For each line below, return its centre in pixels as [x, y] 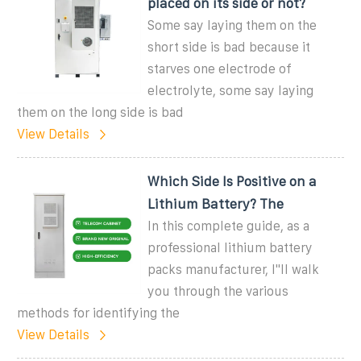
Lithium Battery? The [216, 203]
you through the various [218, 291]
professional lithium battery [230, 247]
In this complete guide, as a [229, 226]
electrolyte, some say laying [231, 90]
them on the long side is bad [100, 112]
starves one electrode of [220, 68]
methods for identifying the [98, 313]
